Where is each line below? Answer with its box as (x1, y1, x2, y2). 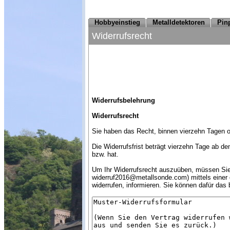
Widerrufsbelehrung (92, 96, 155, 104)
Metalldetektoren (152, 18, 205, 26)
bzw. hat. (92, 150, 119, 158)
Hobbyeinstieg (94, 18, 140, 26)
